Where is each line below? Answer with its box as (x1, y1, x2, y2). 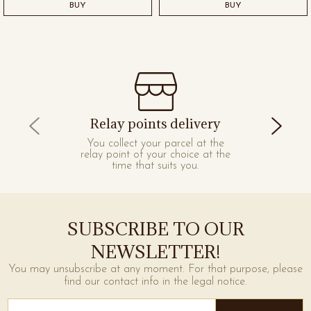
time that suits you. (112, 160, 199, 171)
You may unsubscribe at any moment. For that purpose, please (8, 264, 303, 276)
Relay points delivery (90, 115, 221, 132)
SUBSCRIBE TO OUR (67, 217, 244, 241)
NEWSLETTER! (91, 240, 220, 264)
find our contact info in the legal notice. (64, 276, 247, 288)
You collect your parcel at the (87, 137, 224, 149)
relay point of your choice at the (81, 149, 230, 160)
